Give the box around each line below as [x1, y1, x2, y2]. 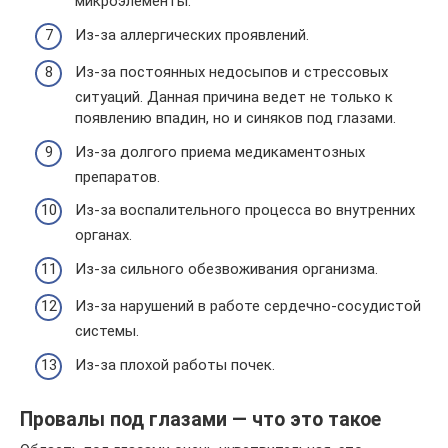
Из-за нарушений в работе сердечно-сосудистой [75, 297, 421, 315]
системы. [75, 322, 139, 340]
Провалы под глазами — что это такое [20, 407, 381, 431]
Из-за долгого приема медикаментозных [75, 142, 365, 161]
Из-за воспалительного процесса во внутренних [75, 201, 415, 219]
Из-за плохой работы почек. [75, 355, 275, 374]
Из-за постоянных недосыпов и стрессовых [75, 63, 388, 81]
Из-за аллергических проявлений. [75, 25, 309, 44]
